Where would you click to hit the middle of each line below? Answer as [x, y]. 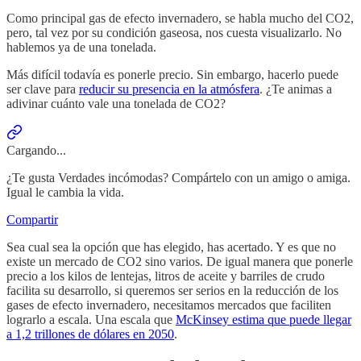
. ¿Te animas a [296, 89]
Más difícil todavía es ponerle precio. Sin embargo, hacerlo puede [172, 74]
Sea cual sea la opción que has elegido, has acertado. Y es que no [171, 247]
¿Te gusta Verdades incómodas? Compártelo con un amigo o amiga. [178, 177]
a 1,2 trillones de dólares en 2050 [90, 334]
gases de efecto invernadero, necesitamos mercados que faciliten [169, 305]
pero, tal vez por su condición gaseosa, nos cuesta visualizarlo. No [174, 32]
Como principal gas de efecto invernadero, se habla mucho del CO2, [180, 18]
